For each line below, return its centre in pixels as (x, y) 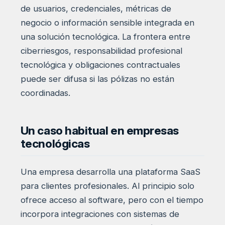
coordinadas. (45, 93)
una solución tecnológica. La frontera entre (105, 37)
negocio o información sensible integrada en (107, 23)
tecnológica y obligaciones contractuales (100, 65)
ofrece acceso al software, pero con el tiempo (112, 200)
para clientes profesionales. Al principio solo (107, 186)
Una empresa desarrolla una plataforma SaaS (110, 172)
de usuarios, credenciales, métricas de (96, 9)
